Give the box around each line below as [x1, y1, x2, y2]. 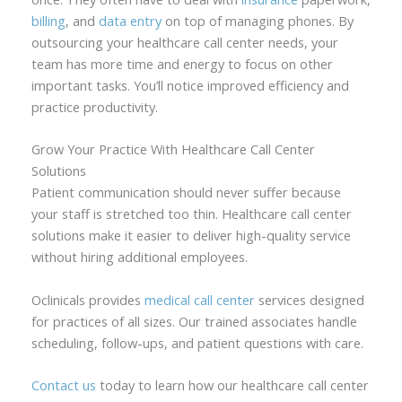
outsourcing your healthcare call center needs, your [31, 32, 338, 51]
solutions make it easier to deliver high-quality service [31, 226, 351, 245]
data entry [98, 11, 162, 30]
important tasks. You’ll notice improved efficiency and [31, 75, 349, 94]
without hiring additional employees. [31, 248, 248, 267]
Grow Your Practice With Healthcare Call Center [31, 140, 315, 159]
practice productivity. [31, 97, 158, 116]
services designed [254, 290, 364, 309]
